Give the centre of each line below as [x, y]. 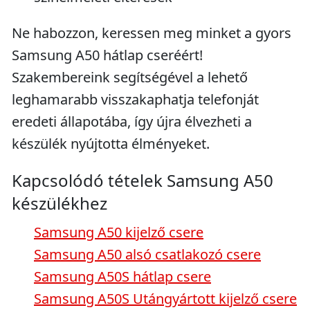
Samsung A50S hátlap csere [122, 276]
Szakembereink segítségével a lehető [130, 77]
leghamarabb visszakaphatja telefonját [135, 99]
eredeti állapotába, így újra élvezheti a [132, 121]
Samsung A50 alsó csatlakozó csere [147, 254]
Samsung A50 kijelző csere [119, 232]
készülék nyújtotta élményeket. [111, 144]
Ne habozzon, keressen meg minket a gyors [152, 33]
